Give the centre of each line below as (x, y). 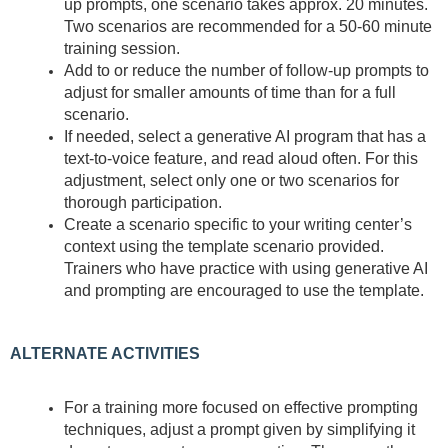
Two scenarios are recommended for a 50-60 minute (248, 27)
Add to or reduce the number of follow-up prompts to (246, 71)
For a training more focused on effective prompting (241, 408)
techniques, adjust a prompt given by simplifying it (239, 430)
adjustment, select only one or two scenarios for (231, 181)
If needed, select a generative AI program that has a (245, 137)
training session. (122, 49)
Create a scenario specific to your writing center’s (238, 225)
